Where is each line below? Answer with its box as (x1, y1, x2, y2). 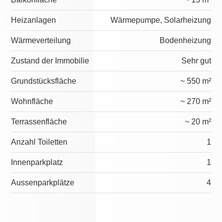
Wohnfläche (11, 97, 54, 106)
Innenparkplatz (11, 158, 63, 166)
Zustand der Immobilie (11, 56, 90, 65)
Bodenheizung (159, 36, 211, 45)
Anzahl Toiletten (11, 137, 68, 146)
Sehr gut (181, 56, 211, 65)
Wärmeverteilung (11, 36, 71, 45)
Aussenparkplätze (11, 178, 75, 187)
